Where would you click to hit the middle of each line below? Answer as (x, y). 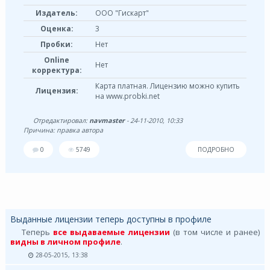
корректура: (57, 71)
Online (57, 60)
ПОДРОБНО (216, 150)
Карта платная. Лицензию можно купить (167, 86)
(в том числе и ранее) (215, 232)
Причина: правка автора (63, 130)
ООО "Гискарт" (122, 13)
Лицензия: (57, 91)
